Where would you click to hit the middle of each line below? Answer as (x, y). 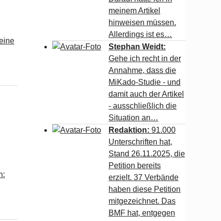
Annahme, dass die (142, 70)
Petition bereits (135, 166)
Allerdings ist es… (140, 34)
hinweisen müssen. (142, 22)
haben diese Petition (145, 189)
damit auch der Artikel (146, 94)
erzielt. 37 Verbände (144, 177)
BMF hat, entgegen (142, 213)
